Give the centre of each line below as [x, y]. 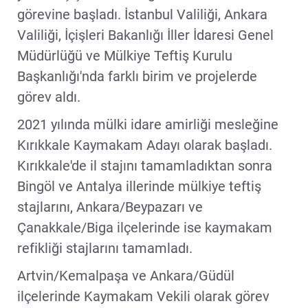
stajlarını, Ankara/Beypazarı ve [110, 207]
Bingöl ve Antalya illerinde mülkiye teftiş [139, 186]
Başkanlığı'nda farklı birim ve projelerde [137, 76]
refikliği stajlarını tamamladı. [105, 248]
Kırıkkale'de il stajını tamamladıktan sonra [145, 165]
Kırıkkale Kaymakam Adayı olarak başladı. [145, 145]
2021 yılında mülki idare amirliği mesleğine [148, 124]
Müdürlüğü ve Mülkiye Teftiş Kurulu [125, 55]
